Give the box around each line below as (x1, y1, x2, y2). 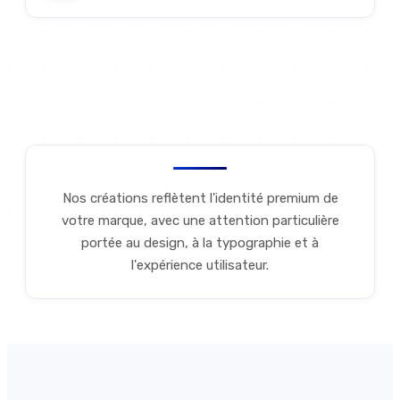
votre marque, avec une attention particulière (61, 212, 339, 229)
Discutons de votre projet (108, 84, 276, 101)
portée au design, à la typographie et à (81, 235, 319, 252)
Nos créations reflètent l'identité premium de (62, 190, 338, 207)
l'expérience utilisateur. (131, 257, 269, 274)
